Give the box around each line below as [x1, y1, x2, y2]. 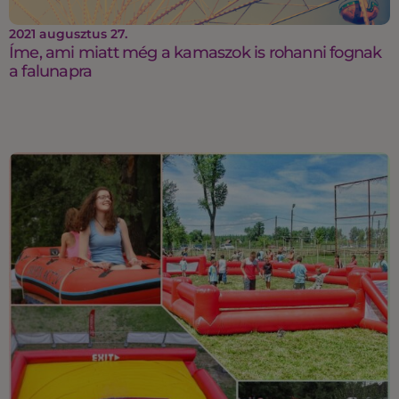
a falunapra [9, 61, 93, 82]
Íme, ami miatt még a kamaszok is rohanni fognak [9, 43, 382, 63]
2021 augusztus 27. [9, 26, 127, 43]
